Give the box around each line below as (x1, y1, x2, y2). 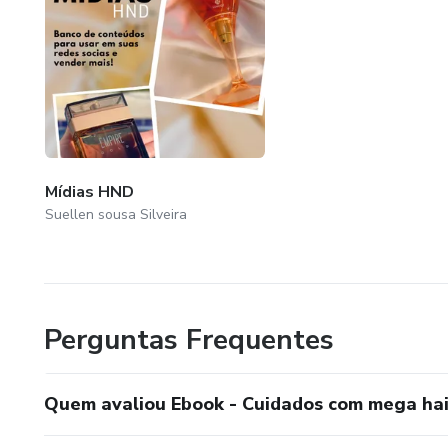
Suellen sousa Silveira (45, 204, 187, 224)
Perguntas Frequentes (44, 320, 334, 359)
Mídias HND (45, 180, 134, 203)
